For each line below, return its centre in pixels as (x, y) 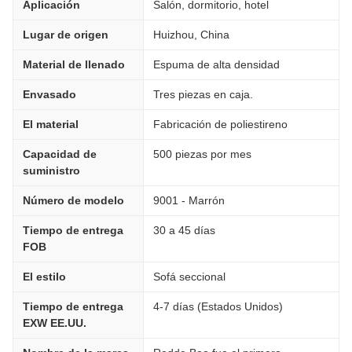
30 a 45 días (184, 230)
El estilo (44, 277)
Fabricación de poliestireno (220, 124)
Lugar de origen (66, 35)
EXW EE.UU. (55, 323)
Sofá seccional (189, 277)
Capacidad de (60, 154)
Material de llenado (74, 64)
